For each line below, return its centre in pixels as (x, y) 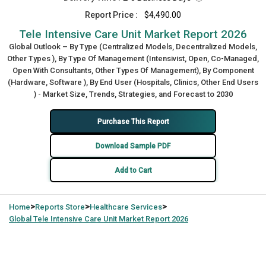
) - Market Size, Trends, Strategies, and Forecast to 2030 (133, 94)
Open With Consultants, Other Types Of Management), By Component (133, 70)
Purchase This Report (133, 121)
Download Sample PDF (133, 146)
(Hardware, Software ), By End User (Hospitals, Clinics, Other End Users (133, 82)
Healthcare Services (126, 207)
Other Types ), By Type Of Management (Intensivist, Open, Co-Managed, (133, 58)
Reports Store (60, 207)
